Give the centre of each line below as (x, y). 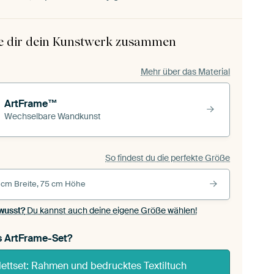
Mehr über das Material (185, 71)
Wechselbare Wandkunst (53, 117)
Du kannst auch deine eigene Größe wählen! (111, 211)
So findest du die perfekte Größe (168, 157)
